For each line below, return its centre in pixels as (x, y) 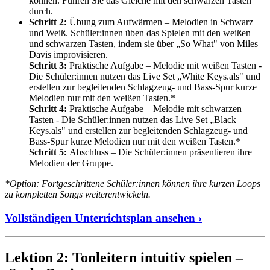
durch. (41, 11)
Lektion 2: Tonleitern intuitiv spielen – (124, 257)
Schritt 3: (48, 66)
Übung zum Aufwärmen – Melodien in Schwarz (161, 22)
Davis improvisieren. (70, 55)
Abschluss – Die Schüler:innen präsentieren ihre (159, 152)
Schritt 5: (48, 152)
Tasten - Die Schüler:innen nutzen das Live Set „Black (133, 120)
